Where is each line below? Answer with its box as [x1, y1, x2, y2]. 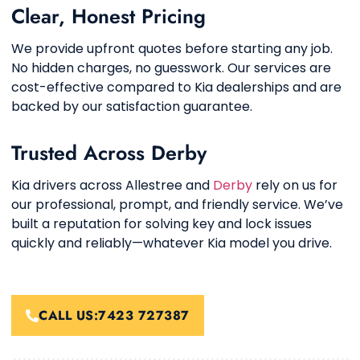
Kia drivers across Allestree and [11, 176, 213, 194]
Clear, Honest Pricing [11, 2, 206, 31]
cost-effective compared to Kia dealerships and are [11, 78, 342, 96]
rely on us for [252, 176, 337, 194]
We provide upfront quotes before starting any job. [11, 39, 333, 58]
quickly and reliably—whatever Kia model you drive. [11, 234, 332, 252]
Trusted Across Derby [11, 138, 207, 167]
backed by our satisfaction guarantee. [11, 97, 252, 116]
